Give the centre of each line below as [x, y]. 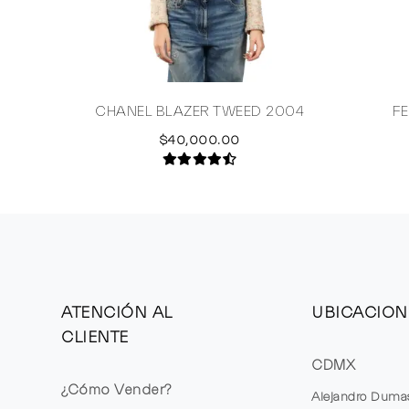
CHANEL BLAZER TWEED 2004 [200, 111]
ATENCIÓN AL [116, 312]
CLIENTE [95, 337]
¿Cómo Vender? [116, 389]
